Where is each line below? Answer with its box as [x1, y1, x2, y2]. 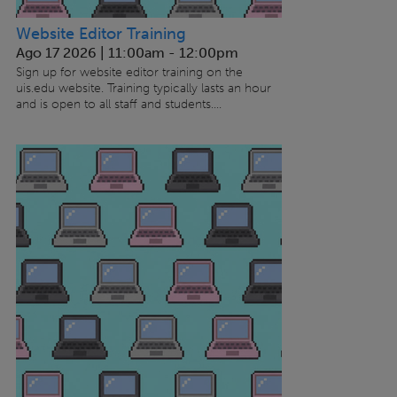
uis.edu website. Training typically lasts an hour [15, 81, 271, 97]
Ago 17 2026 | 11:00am [15, 44, 165, 62]
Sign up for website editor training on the [15, 65, 243, 81]
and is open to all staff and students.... [15, 97, 222, 113]
